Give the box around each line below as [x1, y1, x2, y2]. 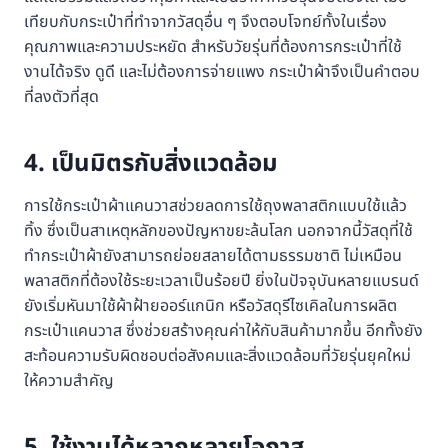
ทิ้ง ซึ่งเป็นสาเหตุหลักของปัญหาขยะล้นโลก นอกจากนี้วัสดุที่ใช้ [24, 219, 413, 244]
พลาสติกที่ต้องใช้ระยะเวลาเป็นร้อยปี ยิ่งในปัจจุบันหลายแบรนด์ [24, 269, 419, 294]
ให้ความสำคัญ [24, 369, 114, 394]
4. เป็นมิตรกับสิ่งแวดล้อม [24, 146, 278, 183]
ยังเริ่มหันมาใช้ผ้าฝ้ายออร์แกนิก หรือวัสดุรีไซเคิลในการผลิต [24, 294, 397, 319]
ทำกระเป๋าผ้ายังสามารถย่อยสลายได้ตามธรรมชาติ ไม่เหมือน [24, 244, 402, 269]
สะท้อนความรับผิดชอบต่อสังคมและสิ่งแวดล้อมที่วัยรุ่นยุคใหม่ [24, 344, 411, 369]
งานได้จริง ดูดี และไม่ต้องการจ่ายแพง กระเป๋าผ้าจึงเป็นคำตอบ [24, 60, 420, 85]
